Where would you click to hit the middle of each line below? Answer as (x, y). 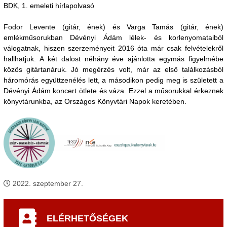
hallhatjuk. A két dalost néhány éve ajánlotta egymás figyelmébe (113, 59)
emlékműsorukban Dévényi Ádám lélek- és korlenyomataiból (113, 37)
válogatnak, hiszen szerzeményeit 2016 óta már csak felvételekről (113, 48)
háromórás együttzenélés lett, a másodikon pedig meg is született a (113, 80)
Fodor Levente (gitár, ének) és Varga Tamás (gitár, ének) (113, 27)
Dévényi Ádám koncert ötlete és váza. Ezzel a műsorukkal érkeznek (113, 91)
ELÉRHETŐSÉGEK (87, 218)
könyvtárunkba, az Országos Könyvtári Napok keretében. (95, 101)
